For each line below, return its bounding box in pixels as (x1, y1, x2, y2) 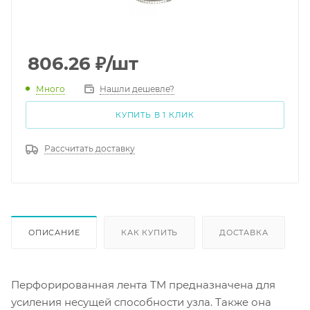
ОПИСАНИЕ (28, 227, 80, 237)
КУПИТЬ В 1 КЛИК (116, 110, 194, 120)
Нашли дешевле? (100, 84, 174, 94)
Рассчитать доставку (44, 143, 135, 154)
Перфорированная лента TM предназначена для (11, 277, 275, 291)
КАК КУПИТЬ (121, 227, 179, 237)
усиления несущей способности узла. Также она (11, 295, 271, 309)
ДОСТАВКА (219, 227, 268, 237)
